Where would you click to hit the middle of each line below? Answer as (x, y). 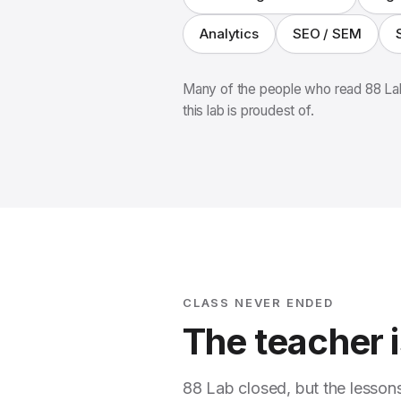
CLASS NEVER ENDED (258, 303)
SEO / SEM (327, 34)
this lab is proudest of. (248, 111)
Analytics (229, 34)
